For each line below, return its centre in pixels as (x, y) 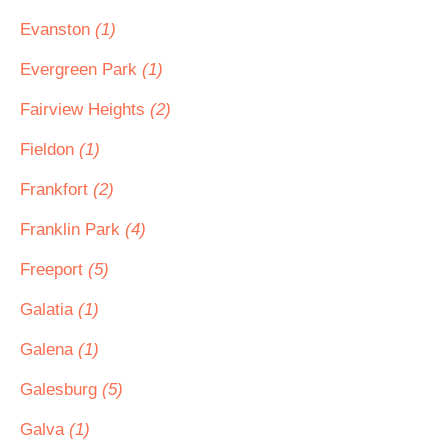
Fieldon (49, 149)
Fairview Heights (85, 109)
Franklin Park (72, 229)
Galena (49, 349)
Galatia (49, 309)
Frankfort (56, 189)
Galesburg (61, 389)
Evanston (57, 29)
